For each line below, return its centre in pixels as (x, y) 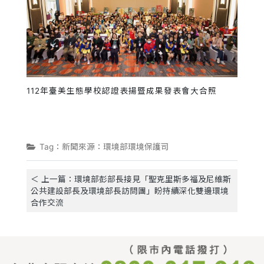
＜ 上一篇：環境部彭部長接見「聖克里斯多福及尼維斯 (131, 179)
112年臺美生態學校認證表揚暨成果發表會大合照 (122, 91)
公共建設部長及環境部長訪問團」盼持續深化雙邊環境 (129, 191)
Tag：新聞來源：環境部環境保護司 (104, 146)
